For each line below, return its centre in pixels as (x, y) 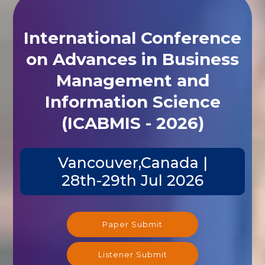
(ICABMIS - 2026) (132, 123)
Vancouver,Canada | (132, 162)
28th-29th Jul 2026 (132, 180)
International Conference (132, 38)
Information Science (132, 101)
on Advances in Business (132, 59)
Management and (132, 80)
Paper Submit (132, 224)
